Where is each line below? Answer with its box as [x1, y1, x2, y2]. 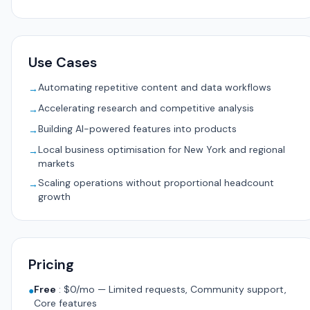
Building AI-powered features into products [38, 122, 237, 135]
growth [38, 190, 71, 203]
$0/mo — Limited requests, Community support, [64, 283, 286, 295]
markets [38, 157, 75, 170]
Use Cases [28, 53, 97, 71]
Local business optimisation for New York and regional [38, 143, 285, 156]
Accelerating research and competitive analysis [38, 102, 254, 114]
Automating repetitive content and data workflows [38, 81, 271, 93]
